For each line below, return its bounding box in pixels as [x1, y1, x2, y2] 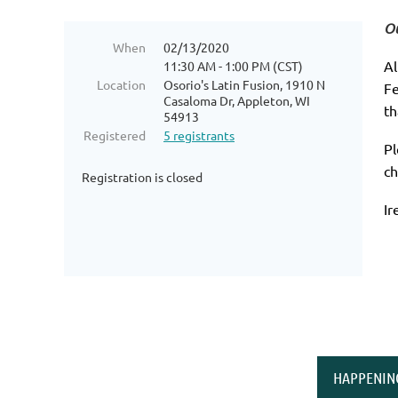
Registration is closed [82, 169, 203, 185]
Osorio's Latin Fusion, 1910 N [163, 76, 325, 92]
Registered [84, 127, 146, 143]
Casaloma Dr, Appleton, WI [163, 92, 310, 108]
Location [97, 76, 146, 92]
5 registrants [163, 127, 235, 143]
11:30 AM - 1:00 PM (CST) [163, 58, 303, 74]
